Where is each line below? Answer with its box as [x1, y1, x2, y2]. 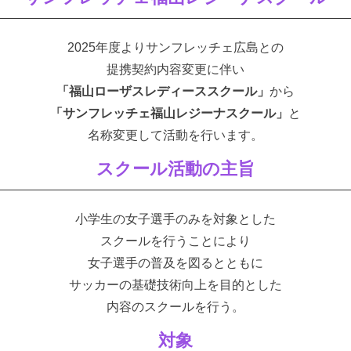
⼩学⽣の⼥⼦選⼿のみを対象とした [75, 212, 276, 226]
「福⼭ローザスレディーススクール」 [56, 84, 270, 98]
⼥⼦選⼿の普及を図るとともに [88, 255, 263, 270]
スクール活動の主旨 [96, 159, 255, 179]
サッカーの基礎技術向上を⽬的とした [69, 277, 282, 291]
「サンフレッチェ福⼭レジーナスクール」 [50, 106, 288, 120]
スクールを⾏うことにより [100, 233, 251, 248]
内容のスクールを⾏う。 [107, 299, 244, 313]
